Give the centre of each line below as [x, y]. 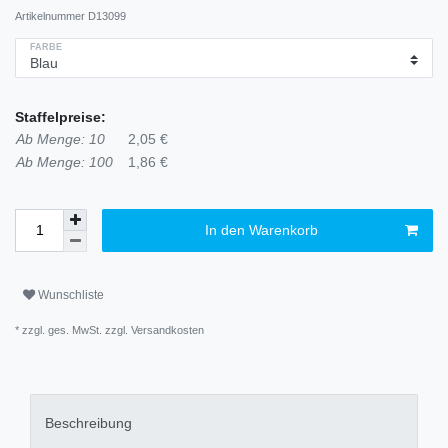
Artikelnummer [51, 15]
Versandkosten [167, 329]
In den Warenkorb [261, 229]
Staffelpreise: [60, 116]
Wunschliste [71, 295]
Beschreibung [88, 423]
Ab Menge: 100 [64, 161]
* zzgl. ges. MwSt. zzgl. [73, 329]
